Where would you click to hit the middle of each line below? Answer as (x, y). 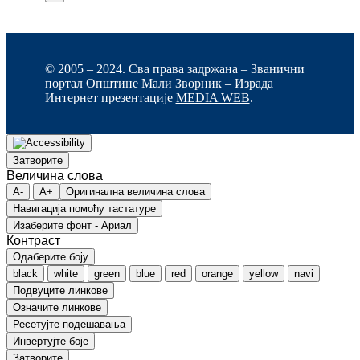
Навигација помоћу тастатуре (84, 208)
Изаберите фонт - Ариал (72, 225)
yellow (264, 273)
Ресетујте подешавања (69, 324)
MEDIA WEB (213, 97)
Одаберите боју (51, 256)
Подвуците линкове (60, 290)
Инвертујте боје (51, 341)
